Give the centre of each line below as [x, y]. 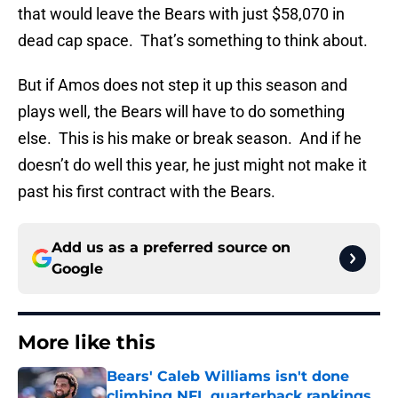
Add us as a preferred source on [171, 248]
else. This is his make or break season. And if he [190, 139]
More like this [87, 343]
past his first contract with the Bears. [147, 192]
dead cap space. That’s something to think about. [193, 41]
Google [77, 269]
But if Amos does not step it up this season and [183, 85]
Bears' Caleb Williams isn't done [228, 377]
